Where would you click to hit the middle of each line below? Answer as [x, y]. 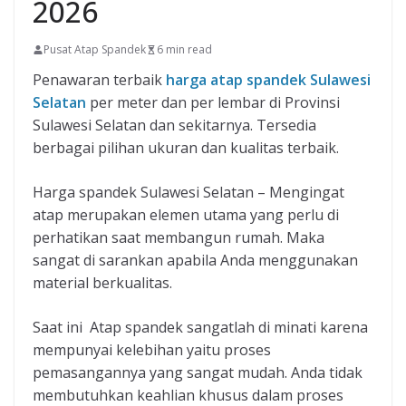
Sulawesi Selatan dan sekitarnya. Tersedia [174, 126]
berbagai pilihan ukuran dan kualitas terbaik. [186, 148]
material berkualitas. [102, 283]
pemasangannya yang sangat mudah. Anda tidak [198, 373]
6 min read [184, 50]
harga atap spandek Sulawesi [268, 80]
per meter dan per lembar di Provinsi [213, 103]
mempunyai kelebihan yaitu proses [152, 350]
